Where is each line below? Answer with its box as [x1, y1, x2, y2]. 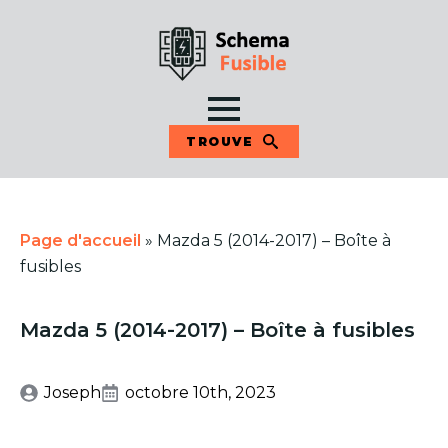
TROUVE [186, 134, 253, 149]
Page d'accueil [20, 231, 141, 250]
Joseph [44, 383, 101, 402]
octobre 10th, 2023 [125, 383, 276, 402]
